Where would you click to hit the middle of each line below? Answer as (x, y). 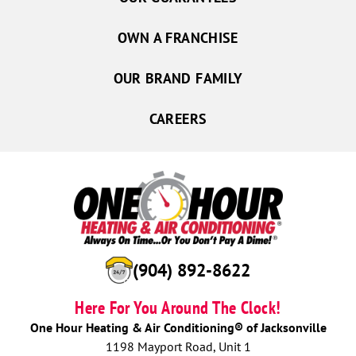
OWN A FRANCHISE (178, 37)
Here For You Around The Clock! (178, 307)
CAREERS (178, 118)
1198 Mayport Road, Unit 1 (178, 346)
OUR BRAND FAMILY (178, 78)
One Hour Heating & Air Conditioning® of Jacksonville (178, 327)
